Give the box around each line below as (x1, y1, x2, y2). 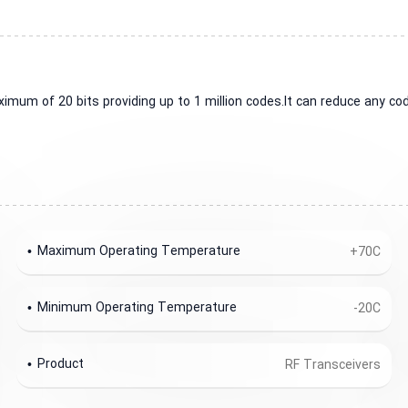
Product (37, 355, 85, 373)
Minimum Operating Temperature (37, 299, 238, 317)
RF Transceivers (284, 356, 381, 374)
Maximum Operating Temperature (37, 242, 241, 260)
